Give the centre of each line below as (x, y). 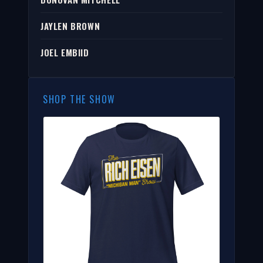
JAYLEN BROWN (70, 26)
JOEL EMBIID (65, 53)
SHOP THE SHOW (79, 100)
